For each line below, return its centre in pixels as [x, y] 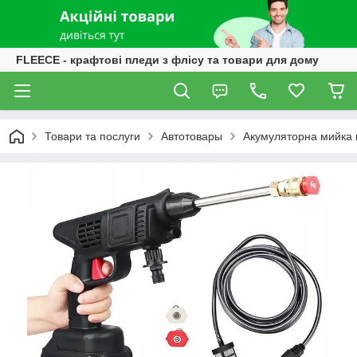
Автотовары [192, 136]
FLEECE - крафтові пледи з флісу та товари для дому [167, 60]
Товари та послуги [92, 136]
